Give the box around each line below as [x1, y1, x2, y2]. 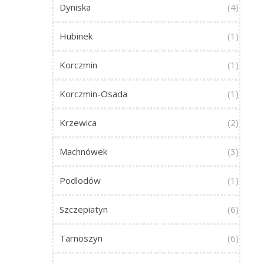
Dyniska [60, 1, 91, 13]
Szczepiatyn [60, 203, 108, 215]
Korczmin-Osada [60, 88, 127, 100]
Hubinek [60, 30, 93, 42]
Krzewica [60, 117, 97, 128]
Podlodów [60, 174, 101, 186]
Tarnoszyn [60, 232, 103, 244]
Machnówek [60, 146, 107, 157]
